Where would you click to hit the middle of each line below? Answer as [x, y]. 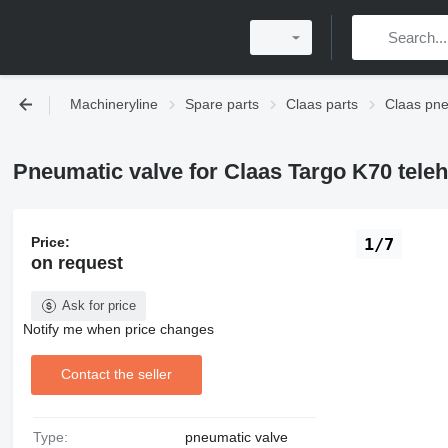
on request [76, 262]
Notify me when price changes [118, 328]
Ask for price [98, 305]
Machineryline [114, 104]
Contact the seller [116, 374]
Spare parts [222, 104]
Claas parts [322, 104]
